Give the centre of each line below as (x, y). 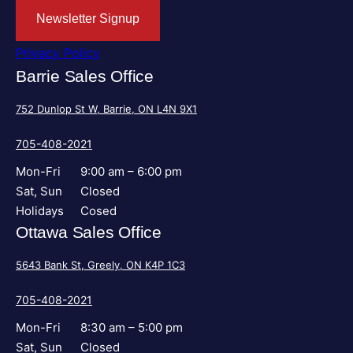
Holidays (40, 211)
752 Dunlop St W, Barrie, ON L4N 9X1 (106, 108)
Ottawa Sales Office (89, 232)
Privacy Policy (58, 53)
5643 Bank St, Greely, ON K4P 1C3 (100, 264)
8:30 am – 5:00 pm (131, 328)
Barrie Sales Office (85, 76)
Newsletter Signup (88, 19)
